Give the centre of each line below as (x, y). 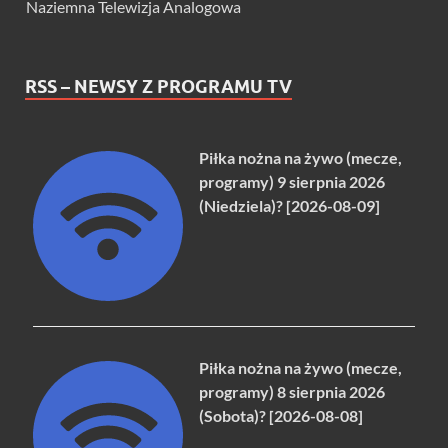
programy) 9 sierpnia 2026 (292, 181)
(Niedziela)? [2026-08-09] (290, 205)
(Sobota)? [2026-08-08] (281, 416)
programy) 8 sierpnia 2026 (292, 392)
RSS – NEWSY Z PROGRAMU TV (158, 86)
